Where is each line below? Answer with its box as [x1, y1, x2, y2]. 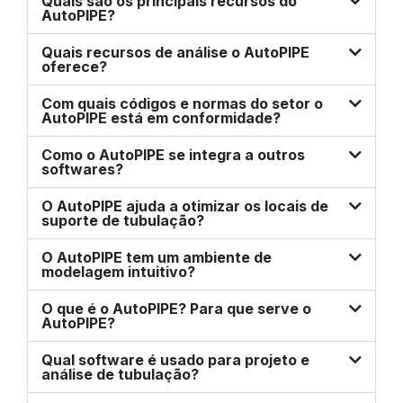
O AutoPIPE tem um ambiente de [41, 247, 272, 266]
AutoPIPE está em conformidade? [41, 108, 281, 127]
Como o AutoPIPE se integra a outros [41, 145, 305, 164]
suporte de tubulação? [41, 210, 204, 229]
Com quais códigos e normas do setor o [41, 94, 323, 112]
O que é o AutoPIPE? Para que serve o [41, 299, 311, 318]
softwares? [41, 159, 123, 178]
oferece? [41, 57, 107, 76]
